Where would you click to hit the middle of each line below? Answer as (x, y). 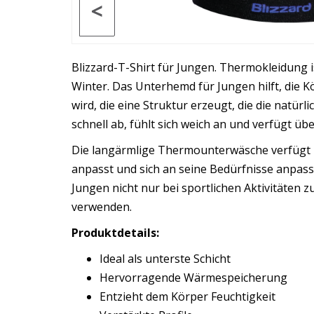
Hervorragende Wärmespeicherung (193, 277)
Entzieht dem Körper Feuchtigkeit (187, 296)
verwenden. (102, 206)
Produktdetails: (115, 232)
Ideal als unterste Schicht (165, 258)
